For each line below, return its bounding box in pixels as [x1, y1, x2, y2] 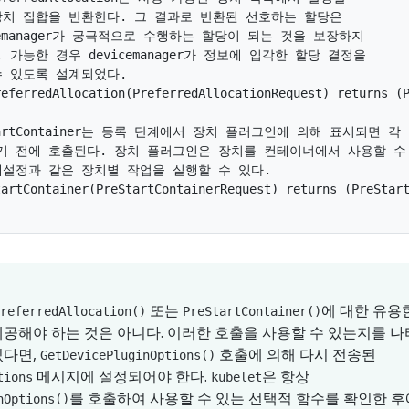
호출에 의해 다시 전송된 [215, 344, 376, 365]
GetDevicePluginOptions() [40, 348, 215, 363]
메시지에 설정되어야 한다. [33, 366, 211, 387]
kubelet [211, 370, 262, 385]
